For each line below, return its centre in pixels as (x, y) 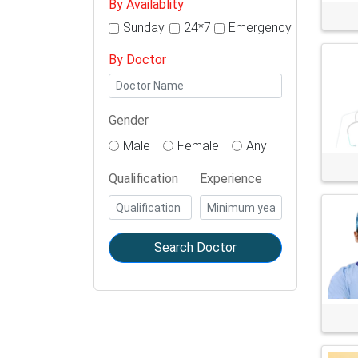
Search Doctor (195, 248)
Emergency (260, 28)
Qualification (143, 179)
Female (198, 145)
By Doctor (137, 59)
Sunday (144, 28)
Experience (231, 179)
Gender (129, 120)
